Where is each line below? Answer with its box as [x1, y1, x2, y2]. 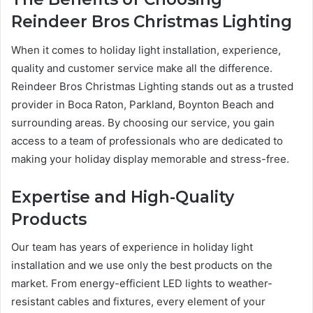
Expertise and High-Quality [11, 187, 234, 207]
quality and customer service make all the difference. [11, 61, 272, 75]
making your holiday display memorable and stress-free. [11, 152, 289, 166]
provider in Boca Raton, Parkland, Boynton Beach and [11, 97, 274, 111]
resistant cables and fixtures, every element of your [11, 295, 265, 309]
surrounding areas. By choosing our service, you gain [11, 115, 275, 129]
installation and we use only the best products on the [11, 259, 272, 272]
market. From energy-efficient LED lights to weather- [11, 277, 272, 291]
